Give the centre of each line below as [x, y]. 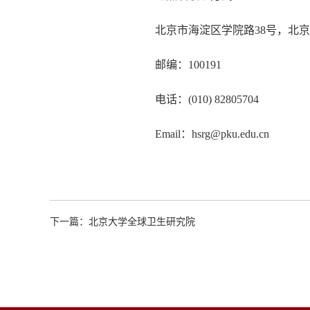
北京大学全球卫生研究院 [142, 222]
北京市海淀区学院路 [205, 30]
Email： [173, 134]
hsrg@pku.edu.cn [230, 134]
